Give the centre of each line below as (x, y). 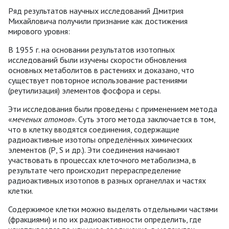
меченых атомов (42, 119)
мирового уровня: (39, 31)
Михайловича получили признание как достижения (98, 21)
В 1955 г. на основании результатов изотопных (91, 50)
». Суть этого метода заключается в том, (143, 119)
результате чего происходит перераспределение (95, 170)
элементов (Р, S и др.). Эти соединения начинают (94, 150)
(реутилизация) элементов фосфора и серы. (85, 91)
